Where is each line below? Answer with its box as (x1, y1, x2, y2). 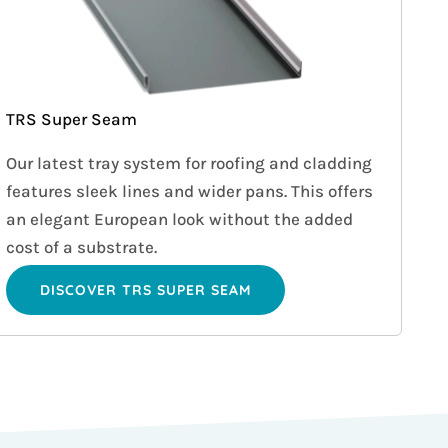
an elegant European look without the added (5, 209, 353, 230)
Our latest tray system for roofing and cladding (5, 153, 372, 174)
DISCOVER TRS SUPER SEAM (39, 281, 251, 300)
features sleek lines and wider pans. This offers (5, 181, 373, 202)
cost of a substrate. (5, 237, 157, 258)
